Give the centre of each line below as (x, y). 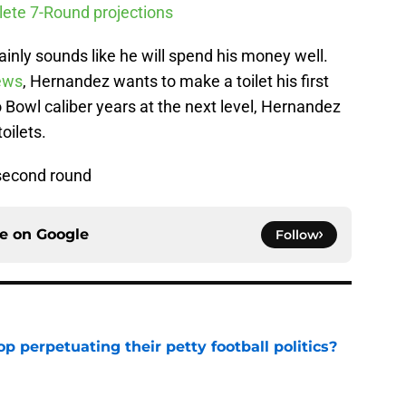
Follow (297, 235)
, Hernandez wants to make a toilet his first (176, 82)
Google (63, 235)
